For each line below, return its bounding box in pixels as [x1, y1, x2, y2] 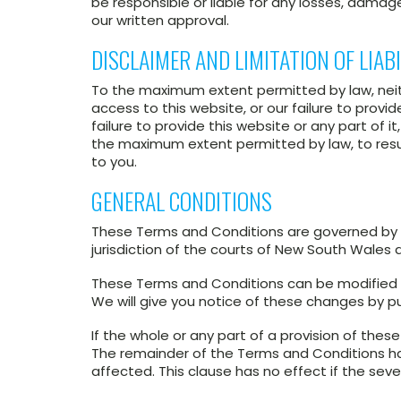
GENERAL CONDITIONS [91, 183, 272, 218]
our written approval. [91, 11, 229, 30]
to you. [91, 152, 137, 171]
